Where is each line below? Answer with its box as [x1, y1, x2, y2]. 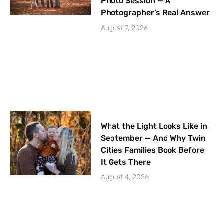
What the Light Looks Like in [101, 121, 208, 131]
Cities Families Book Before [101, 145, 205, 155]
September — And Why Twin [101, 133, 206, 143]
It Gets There [101, 157, 151, 167]
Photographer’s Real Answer [101, 7, 210, 17]
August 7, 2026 [101, 23, 148, 32]
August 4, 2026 [101, 173, 149, 182]
